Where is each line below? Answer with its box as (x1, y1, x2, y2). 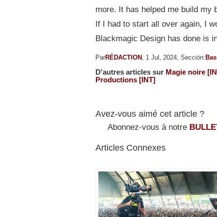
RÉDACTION (105, 53, 142, 61)
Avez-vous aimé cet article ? (95, 108, 204, 119)
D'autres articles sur (95, 67, 166, 76)
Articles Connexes (95, 142, 166, 153)
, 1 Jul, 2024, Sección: (142, 53, 205, 61)
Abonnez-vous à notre (108, 122, 189, 132)
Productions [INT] (95, 75, 155, 84)
